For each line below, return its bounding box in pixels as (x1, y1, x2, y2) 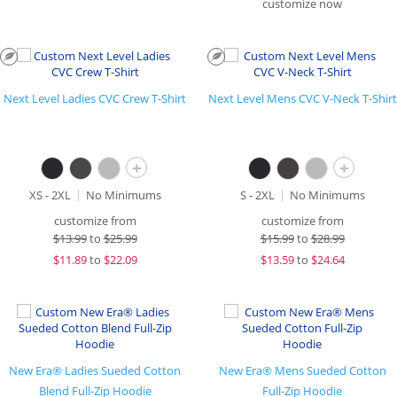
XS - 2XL (28, 187, 71, 203)
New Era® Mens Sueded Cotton (218, 362, 386, 378)
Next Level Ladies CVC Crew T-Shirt (4, 90, 186, 106)
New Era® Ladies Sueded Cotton (9, 362, 181, 378)
